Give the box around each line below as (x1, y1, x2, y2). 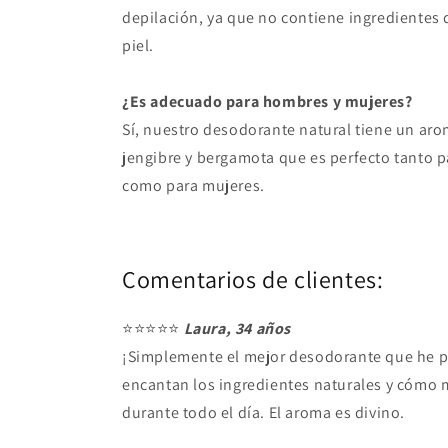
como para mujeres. (122, 175, 265, 197)
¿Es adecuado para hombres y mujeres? (122, 91, 413, 113)
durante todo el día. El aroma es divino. (122, 401, 406, 423)
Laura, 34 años (183, 317, 292, 339)
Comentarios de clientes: (122, 263, 384, 296)
